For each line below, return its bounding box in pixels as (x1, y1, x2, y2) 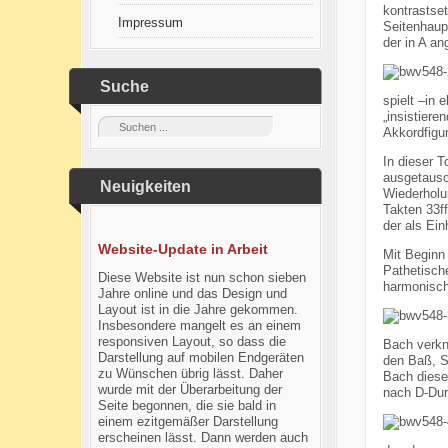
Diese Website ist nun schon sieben (97, 270, 306, 285)
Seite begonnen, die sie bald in (97, 398, 276, 413)
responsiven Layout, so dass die (97, 334, 286, 349)
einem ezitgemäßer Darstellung (97, 414, 278, 429)
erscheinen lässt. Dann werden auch (97, 430, 308, 445)
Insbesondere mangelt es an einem (97, 318, 301, 333)
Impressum (117, 15, 183, 30)
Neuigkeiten (100, 178, 191, 195)
